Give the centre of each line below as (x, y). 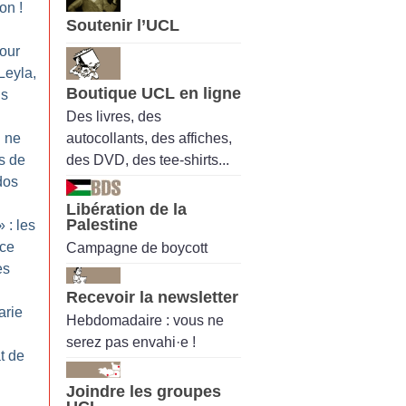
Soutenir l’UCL (123, 26)
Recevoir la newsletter (152, 298)
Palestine (102, 224)
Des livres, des (114, 116)
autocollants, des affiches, (149, 138)
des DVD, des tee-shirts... (148, 159)
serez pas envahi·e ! (131, 343)
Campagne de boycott (137, 248)
